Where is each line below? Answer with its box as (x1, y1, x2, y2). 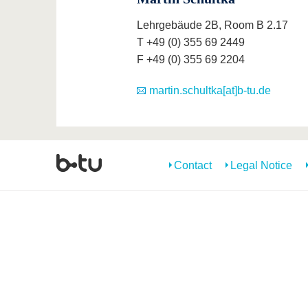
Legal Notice (230, 159, 292, 172)
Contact (174, 159, 212, 172)
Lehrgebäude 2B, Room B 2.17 (136, 19, 288, 32)
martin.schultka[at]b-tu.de (148, 85, 271, 97)
